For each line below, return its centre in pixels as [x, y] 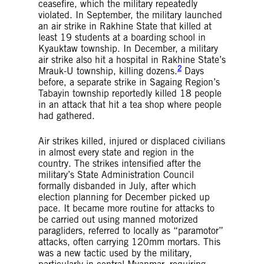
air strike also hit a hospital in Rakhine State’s [132, 60]
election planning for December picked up [124, 197]
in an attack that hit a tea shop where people [130, 104]
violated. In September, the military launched [130, 15]
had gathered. [67, 115]
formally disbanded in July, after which [117, 186]
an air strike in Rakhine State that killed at [125, 26]
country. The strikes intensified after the [120, 163]
